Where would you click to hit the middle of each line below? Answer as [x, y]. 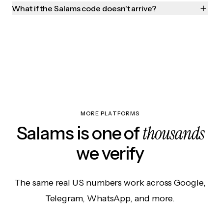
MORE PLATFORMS [110, 114]
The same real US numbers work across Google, [110, 183]
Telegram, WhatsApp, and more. [110, 199]
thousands [173, 134]
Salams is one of [79, 133]
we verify [110, 153]
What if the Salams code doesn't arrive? [84, 9]
